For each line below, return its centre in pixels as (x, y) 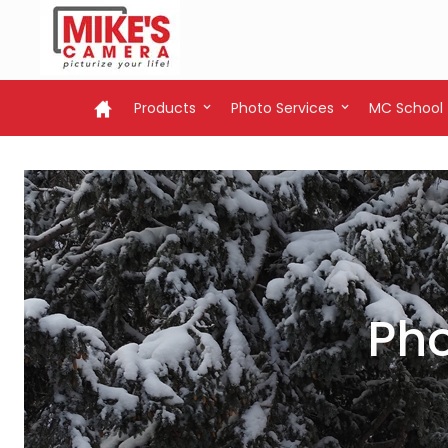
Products (165, 108)
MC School (406, 108)
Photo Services (282, 108)
